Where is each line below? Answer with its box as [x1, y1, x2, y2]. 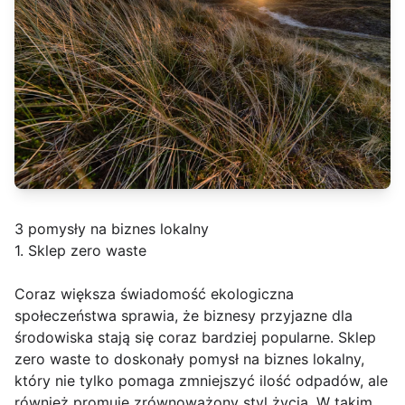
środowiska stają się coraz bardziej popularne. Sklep [14, 327, 376, 346]
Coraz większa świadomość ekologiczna [14, 284, 294, 303]
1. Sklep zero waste [14, 240, 146, 259]
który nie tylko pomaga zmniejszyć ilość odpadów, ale [14, 371, 388, 390]
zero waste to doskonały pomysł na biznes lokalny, [14, 349, 364, 368]
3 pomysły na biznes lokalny [14, 219, 209, 238]
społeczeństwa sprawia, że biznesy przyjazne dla [14, 306, 353, 325]
